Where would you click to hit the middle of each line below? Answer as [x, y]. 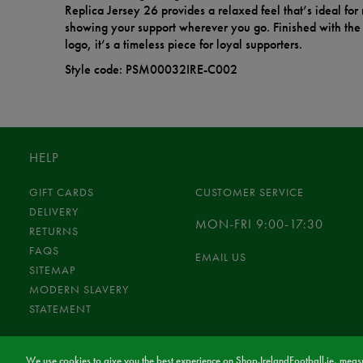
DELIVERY [54, 212]
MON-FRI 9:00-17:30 [259, 224]
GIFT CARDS [62, 192]
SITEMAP [52, 270]
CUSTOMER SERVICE [249, 192]
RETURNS [54, 231]
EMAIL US [220, 257]
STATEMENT [60, 309]
